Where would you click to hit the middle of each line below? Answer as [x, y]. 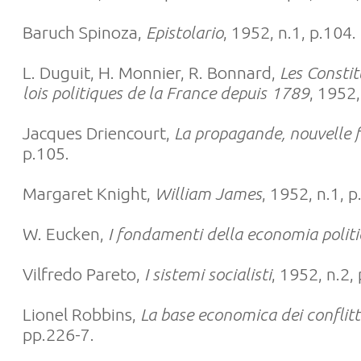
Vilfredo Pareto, [83, 274]
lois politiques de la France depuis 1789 [166, 93]
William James [208, 193]
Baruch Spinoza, [84, 32]
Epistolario [185, 32]
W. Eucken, [65, 234]
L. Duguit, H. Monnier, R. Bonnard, [151, 73]
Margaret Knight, [89, 193]
